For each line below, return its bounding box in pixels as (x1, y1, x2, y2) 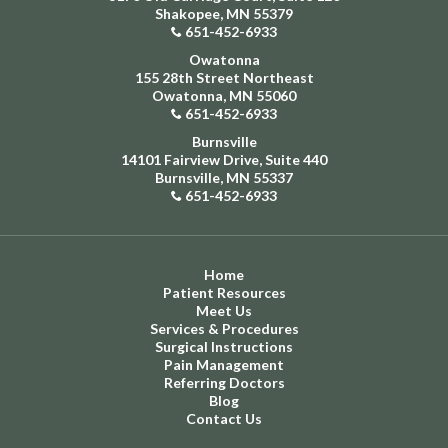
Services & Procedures (149, 320, 299, 337)
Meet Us (196, 302, 252, 319)
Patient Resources (162, 284, 286, 301)
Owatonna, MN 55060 (152, 87, 296, 104)
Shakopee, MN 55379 (155, 5, 293, 22)
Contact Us (186, 410, 262, 427)
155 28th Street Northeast (134, 69, 314, 86)
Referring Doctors (163, 374, 285, 391)
